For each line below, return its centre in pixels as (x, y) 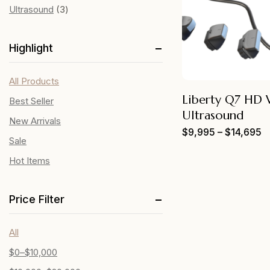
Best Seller (31, 101)
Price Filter (37, 199)
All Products (34, 81)
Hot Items (30, 161)
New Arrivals (35, 121)
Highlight (31, 48)
